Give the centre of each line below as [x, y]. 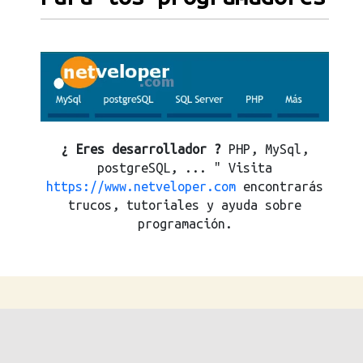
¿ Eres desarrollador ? [141, 149]
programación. [185, 224]
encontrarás [280, 187]
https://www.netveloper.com [141, 187]
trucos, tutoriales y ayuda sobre [185, 205]
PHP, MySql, [265, 149]
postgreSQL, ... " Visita [185, 168]
